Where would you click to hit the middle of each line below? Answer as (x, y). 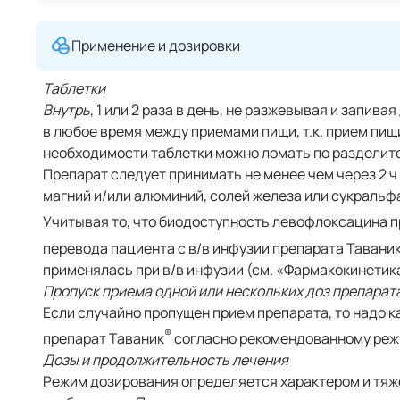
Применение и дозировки (156, 46)
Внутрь (67, 110)
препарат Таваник (104, 339)
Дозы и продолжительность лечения (166, 360)
